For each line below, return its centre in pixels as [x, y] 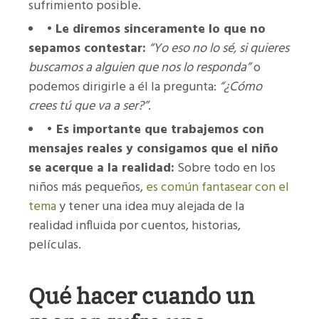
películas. [55, 245]
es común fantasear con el [218, 187]
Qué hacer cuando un [141, 295]
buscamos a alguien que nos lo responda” [140, 68]
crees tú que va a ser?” [88, 106]
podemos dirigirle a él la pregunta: [124, 87]
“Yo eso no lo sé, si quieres [219, 48]
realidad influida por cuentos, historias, [135, 226]
